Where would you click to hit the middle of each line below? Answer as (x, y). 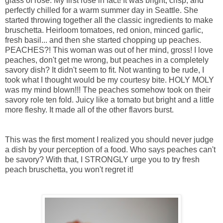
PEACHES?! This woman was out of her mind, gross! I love (109, 50)
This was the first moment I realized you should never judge (109, 139)
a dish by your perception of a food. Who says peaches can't (110, 149)
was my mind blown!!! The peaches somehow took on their (108, 90)
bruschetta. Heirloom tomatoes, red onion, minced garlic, (104, 30)
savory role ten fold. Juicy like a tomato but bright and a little (110, 100)
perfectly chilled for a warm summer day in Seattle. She (102, 10)
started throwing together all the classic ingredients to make (109, 20)
